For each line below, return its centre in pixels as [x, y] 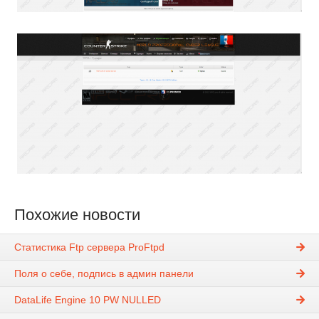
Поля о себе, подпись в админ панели [104, 274]
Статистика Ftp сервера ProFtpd [89, 247]
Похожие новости [77, 215]
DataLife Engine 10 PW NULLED [88, 300]
